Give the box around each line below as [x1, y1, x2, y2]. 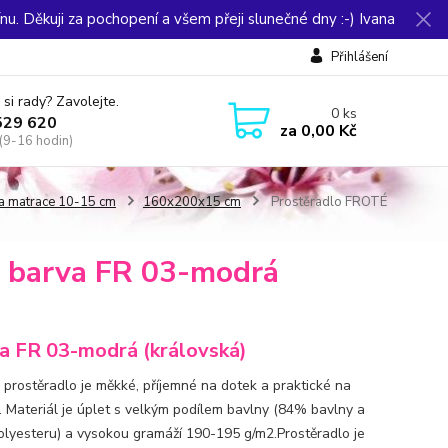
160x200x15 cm [142, 193, 241, 211]
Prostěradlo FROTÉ [267, 193, 387, 211]
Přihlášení [330, 48, 388, 66]
